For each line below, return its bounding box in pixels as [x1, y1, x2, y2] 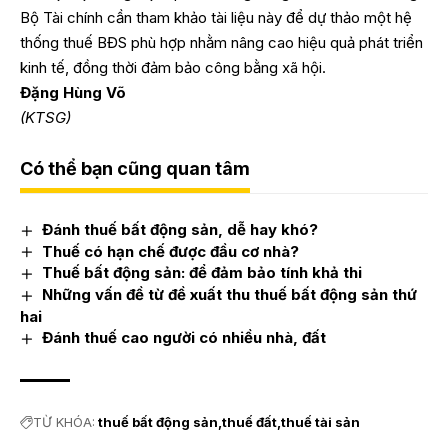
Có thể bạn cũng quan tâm [20, 157, 250, 179]
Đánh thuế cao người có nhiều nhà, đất [42, 328, 327, 348]
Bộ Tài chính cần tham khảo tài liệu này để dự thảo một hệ [20, 7, 412, 27]
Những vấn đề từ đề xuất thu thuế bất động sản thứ [42, 285, 418, 305]
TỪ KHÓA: [33, 413, 95, 430]
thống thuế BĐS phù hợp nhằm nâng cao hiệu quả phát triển [20, 32, 423, 52]
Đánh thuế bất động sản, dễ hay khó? [42, 219, 319, 239]
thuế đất [222, 414, 277, 431]
